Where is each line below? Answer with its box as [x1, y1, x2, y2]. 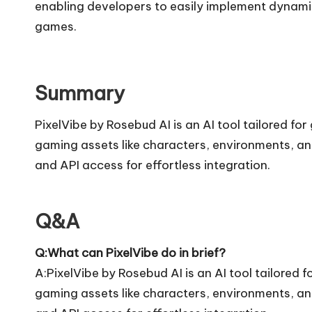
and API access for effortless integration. [35, 157, 270, 173]
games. [35, 18, 77, 34]
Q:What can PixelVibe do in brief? [35, 244, 226, 260]
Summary [35, 80, 125, 105]
